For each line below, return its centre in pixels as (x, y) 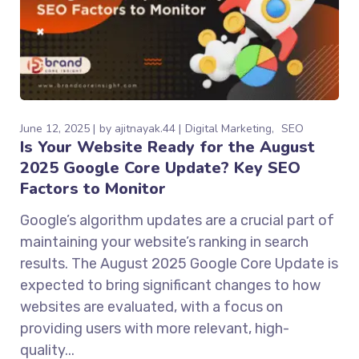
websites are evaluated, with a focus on (152, 307)
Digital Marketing (229, 129)
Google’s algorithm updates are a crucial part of (177, 221)
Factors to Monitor (93, 189)
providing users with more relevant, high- (155, 329)
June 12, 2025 (55, 129)
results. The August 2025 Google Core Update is (179, 264)
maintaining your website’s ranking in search (165, 242)
